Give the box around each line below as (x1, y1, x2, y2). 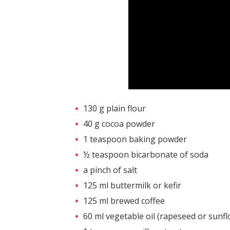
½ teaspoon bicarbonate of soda (83, 148, 208, 160)
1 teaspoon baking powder (83, 133, 187, 145)
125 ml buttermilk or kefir (83, 179, 181, 191)
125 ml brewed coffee (83, 195, 165, 206)
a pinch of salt (83, 164, 137, 176)
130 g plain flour (83, 102, 146, 114)
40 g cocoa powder (83, 118, 155, 129)
